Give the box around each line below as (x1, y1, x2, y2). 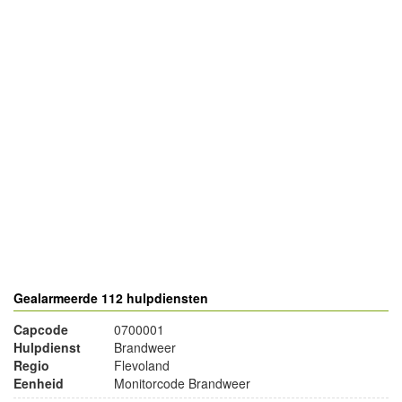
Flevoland (114, 355, 170, 374)
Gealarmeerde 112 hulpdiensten (13, 288, 208, 307)
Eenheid (13, 373, 64, 392)
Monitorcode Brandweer (114, 373, 250, 392)
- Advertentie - (21, 215, 111, 230)
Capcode (13, 319, 68, 338)
